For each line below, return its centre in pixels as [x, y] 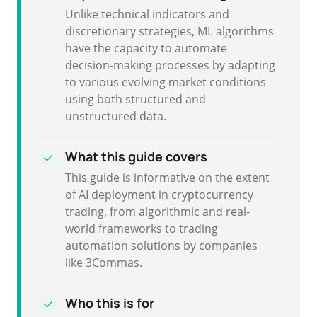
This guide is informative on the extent [167, 178]
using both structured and [136, 99]
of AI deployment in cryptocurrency [159, 195]
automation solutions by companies [161, 246]
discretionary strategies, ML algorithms [169, 31]
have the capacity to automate [146, 48]
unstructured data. [116, 116]
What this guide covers [136, 156]
